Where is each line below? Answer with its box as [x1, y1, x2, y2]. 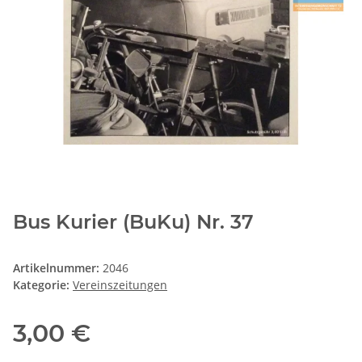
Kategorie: [13, 277, 73, 293]
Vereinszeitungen [73, 277, 167, 293]
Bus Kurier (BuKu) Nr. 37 [13, 210, 254, 234]
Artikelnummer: [13, 260, 103, 276]
